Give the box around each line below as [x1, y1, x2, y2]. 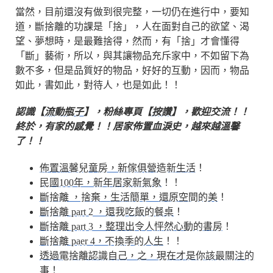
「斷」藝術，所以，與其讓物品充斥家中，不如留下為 [15, 51, 249, 62]
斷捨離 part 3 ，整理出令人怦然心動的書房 [40, 221, 222, 232]
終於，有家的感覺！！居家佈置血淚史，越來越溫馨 [15, 121, 239, 132]
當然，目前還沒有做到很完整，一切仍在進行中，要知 [15, 7, 249, 18]
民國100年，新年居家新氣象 [40, 177, 161, 188]
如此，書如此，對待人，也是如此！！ [15, 80, 181, 91]
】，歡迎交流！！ [171, 107, 249, 118]
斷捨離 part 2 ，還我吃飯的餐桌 [40, 207, 174, 218]
